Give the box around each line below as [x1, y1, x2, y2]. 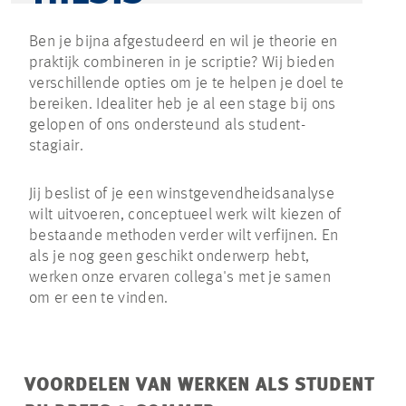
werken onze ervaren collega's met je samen [29, 269, 331, 286]
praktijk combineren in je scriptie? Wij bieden [29, 54, 335, 72]
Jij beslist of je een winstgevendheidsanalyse [29, 186, 334, 203]
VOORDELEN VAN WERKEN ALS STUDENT [24, 377, 374, 396]
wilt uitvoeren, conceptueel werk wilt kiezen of [29, 207, 342, 224]
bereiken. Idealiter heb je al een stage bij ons [29, 96, 336, 113]
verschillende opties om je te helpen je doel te [29, 75, 344, 92]
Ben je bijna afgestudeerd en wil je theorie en [29, 34, 338, 51]
